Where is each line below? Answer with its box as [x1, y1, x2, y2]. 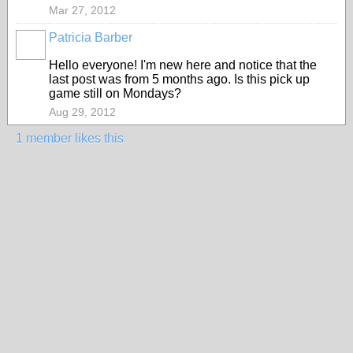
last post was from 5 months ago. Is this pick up [49, 72, 310, 86]
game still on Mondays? [49, 87, 181, 100]
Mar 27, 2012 [49, 4, 116, 17]
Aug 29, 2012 [49, 106, 116, 118]
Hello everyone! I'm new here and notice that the [49, 58, 317, 72]
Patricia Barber [49, 31, 132, 44]
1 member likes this [16, 132, 124, 145]
